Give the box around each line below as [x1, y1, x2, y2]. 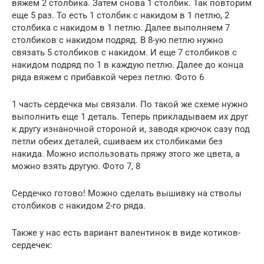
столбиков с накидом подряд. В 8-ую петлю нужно [12, 35, 223, 46]
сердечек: [12, 240, 52, 251]
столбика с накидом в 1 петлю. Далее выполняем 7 [12, 22, 230, 34]
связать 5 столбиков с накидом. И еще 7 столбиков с [12, 47, 237, 58]
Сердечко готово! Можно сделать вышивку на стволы [12, 188, 242, 199]
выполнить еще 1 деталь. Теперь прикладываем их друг [12, 111, 248, 123]
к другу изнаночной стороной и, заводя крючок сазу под [12, 124, 250, 135]
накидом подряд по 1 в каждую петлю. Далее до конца [12, 60, 243, 71]
